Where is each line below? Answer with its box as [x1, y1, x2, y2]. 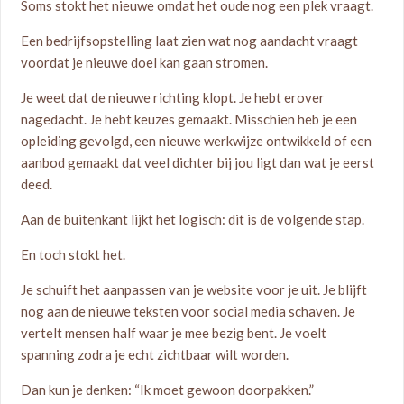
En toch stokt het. [21, 246, 126, 262]
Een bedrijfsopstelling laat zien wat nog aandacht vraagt [21, 32, 359, 49]
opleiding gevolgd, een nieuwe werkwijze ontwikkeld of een [21, 133, 372, 149]
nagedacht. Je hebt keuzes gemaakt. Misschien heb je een [21, 111, 358, 127]
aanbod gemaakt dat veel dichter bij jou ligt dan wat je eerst [21, 154, 375, 170]
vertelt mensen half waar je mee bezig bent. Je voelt [21, 325, 327, 341]
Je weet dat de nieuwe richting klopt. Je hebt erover [21, 89, 326, 106]
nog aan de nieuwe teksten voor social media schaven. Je [21, 303, 356, 319]
